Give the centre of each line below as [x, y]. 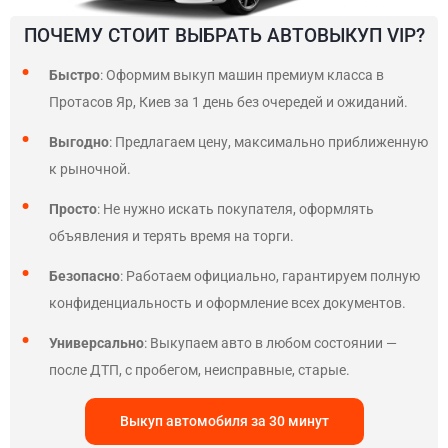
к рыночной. [91, 169]
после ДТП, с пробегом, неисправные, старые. [199, 370]
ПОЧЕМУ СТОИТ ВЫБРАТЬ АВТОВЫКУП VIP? [224, 35]
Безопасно [84, 276]
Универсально [96, 343]
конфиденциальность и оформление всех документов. [227, 303]
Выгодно [79, 142]
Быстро [74, 75]
